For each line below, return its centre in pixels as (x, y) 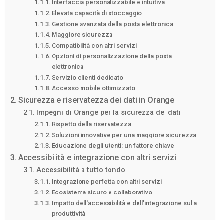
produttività (69, 214)
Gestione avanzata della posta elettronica (113, 24)
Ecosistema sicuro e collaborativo (102, 192)
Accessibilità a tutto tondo (81, 170)
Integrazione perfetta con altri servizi (107, 182)
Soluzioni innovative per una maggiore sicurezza (124, 135)
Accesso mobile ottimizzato (94, 88)
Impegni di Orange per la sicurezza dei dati (108, 113)
